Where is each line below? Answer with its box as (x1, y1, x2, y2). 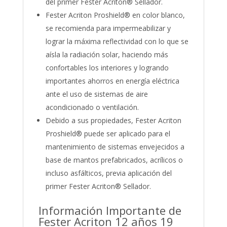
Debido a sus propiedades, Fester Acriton (45, 116, 181, 126)
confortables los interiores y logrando (45, 63, 169, 73)
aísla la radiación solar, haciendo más (45, 50, 168, 60)
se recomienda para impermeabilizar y (45, 23, 171, 33)
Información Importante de (38, 203, 181, 218)
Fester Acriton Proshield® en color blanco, (45, 10, 185, 20)
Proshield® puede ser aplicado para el (45, 129, 170, 139)
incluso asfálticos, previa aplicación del (45, 168, 172, 178)
